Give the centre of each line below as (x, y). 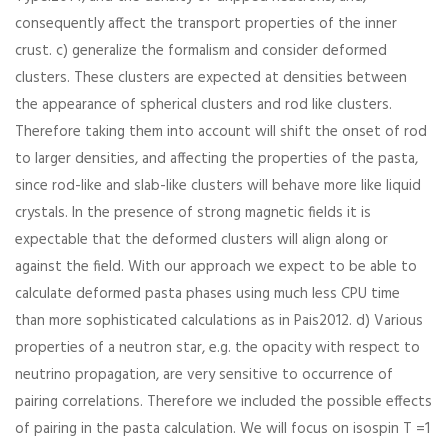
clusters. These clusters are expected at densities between (211, 78)
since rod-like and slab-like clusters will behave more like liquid (218, 186)
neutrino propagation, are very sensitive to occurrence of (204, 375)
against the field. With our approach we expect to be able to (216, 267)
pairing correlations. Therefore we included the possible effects (223, 402)
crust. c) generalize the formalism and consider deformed (201, 51)
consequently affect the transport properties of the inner (206, 24)
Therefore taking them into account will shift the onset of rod (221, 132)
